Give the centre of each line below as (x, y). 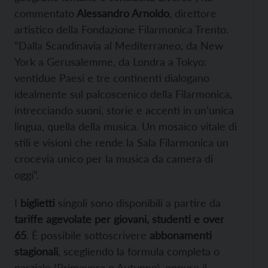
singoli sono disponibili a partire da (138, 203)
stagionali (36, 252)
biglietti (38, 203)
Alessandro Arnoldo (122, 13)
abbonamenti (181, 235)
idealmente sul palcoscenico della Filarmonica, (123, 94)
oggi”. (27, 175)
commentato (44, 13)
